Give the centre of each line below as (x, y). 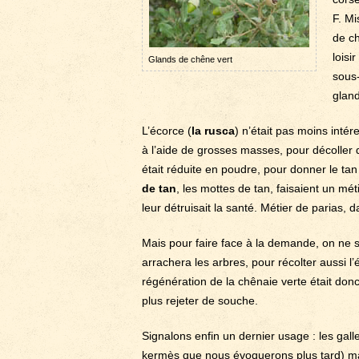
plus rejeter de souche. (200, 301)
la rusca (213, 131)
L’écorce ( (167, 131)
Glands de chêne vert (190, 59)
